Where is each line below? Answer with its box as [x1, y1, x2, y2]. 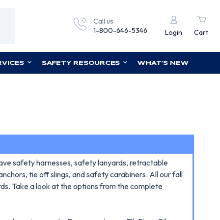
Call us [93, 17, 113, 26]
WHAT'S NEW [137, 60, 189, 66]
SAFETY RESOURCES [41, 60, 120, 66]
